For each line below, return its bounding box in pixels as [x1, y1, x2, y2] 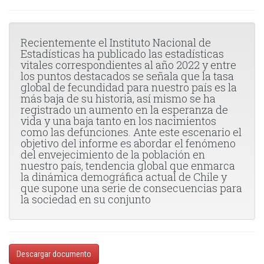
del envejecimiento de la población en [21, 147, 205, 161]
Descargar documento [16, 249, 91, 259]
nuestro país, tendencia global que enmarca [21, 158, 235, 173]
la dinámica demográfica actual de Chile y [21, 169, 227, 184]
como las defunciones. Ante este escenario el [21, 124, 242, 139]
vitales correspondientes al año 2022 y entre [21, 57, 236, 72]
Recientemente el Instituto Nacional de [21, 35, 211, 49]
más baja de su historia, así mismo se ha [21, 91, 216, 105]
